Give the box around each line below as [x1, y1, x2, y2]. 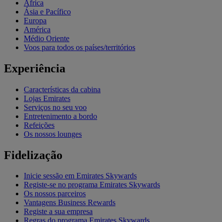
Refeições [24, 120, 55, 129]
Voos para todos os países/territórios [24, 43, 135, 52]
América [24, 25, 51, 34]
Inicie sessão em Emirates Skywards [24, 171, 137, 180]
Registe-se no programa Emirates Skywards [24, 180, 160, 189]
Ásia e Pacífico [24, 7, 71, 16]
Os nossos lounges [24, 129, 82, 138]
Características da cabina [24, 85, 101, 94]
